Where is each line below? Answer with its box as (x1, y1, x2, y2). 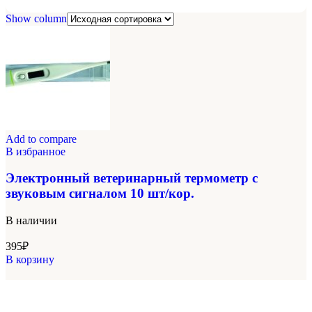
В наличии (6, 214, 57, 227)
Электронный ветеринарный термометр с (6, 171, 258, 186)
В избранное (6, 145, 65, 157)
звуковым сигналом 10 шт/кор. (6, 186, 194, 201)
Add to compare (6, 132, 77, 145)
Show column (6, 12, 67, 24)
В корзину (6, 253, 54, 266)
